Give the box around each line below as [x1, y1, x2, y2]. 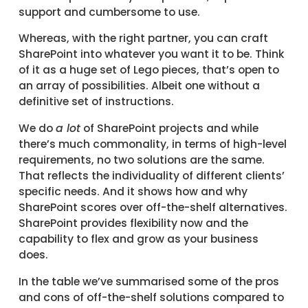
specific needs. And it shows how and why [18, 184, 247, 199]
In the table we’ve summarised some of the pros [18, 274, 279, 289]
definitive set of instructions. [18, 94, 174, 109]
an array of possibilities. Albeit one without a [18, 78, 260, 93]
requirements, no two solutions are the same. [18, 153, 265, 168]
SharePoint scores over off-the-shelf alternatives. [18, 200, 287, 215]
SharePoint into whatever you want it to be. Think [18, 47, 285, 62]
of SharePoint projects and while [80, 121, 258, 136]
